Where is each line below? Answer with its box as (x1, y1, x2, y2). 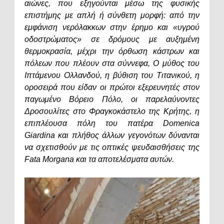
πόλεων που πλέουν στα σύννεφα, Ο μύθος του (24, 59, 199, 68)
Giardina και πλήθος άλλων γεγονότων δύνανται (24, 131, 199, 140)
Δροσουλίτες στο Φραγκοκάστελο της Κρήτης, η (24, 107, 199, 116)
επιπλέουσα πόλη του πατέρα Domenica (24, 119, 199, 128)
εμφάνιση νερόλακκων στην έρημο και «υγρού (24, 23, 199, 32)
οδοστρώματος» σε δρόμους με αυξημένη (24, 35, 199, 44)
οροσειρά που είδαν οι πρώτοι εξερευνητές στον (24, 83, 199, 92)
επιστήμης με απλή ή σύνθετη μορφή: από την (24, 11, 199, 20)
